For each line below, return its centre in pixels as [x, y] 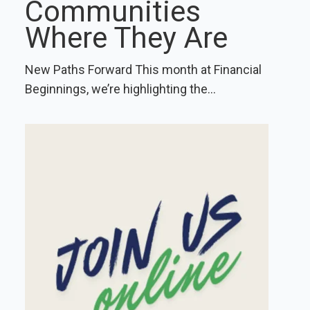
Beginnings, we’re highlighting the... [120, 89]
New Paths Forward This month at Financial [143, 69]
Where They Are [126, 37]
